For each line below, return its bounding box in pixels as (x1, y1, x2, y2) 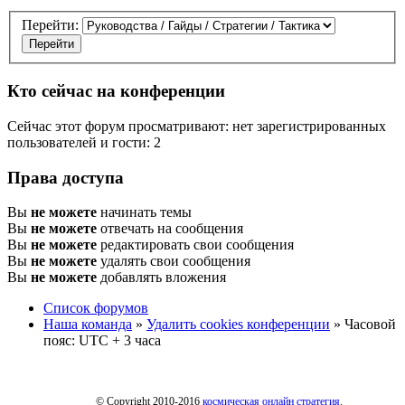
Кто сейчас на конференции (7, 81, 225, 101)
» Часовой (330, 316, 396, 333)
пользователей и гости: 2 (7, 134, 161, 150)
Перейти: (22, 17, 79, 33)
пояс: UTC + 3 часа (43, 333, 161, 349)
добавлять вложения (97, 269, 226, 286)
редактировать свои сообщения (97, 237, 294, 253)
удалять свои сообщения (97, 253, 250, 269)
